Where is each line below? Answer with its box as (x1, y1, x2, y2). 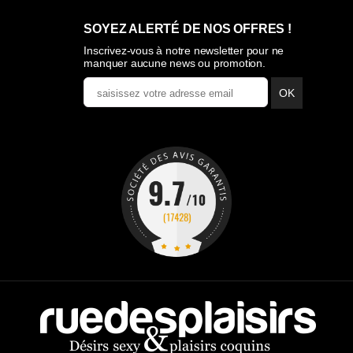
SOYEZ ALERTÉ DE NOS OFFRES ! (84, 22, 292, 36)
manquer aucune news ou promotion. (84, 57, 266, 70)
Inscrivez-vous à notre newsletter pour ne (84, 44, 284, 58)
